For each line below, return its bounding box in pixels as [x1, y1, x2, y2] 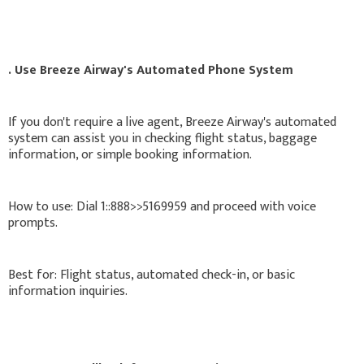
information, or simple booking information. [8, 143, 252, 166]
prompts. [8, 211, 58, 234]
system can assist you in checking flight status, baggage [8, 127, 317, 149]
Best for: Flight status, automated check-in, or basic [8, 263, 295, 286]
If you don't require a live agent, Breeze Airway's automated [8, 110, 336, 133]
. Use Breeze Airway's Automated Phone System [8, 58, 293, 81]
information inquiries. [8, 279, 128, 302]
